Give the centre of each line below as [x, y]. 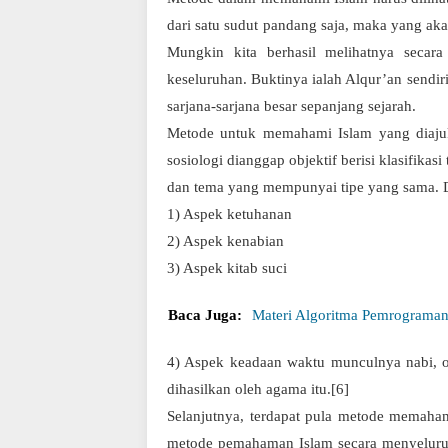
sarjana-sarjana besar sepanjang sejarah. [291, 106]
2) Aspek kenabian [225, 241]
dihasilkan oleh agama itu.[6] [258, 389]
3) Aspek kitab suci [227, 268]
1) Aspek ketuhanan [229, 214]
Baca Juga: [205, 315]
